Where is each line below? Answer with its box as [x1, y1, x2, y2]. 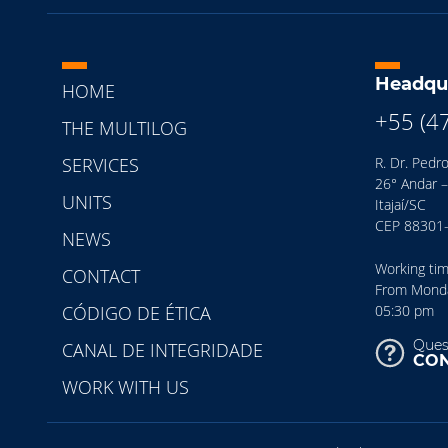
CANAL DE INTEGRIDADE [62, 337, 263, 362]
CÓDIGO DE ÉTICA [62, 300, 211, 325]
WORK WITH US [62, 374, 189, 399]
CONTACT [62, 263, 140, 288]
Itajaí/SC [374, 195, 426, 215]
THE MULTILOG [62, 115, 187, 140]
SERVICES [62, 152, 139, 177]
